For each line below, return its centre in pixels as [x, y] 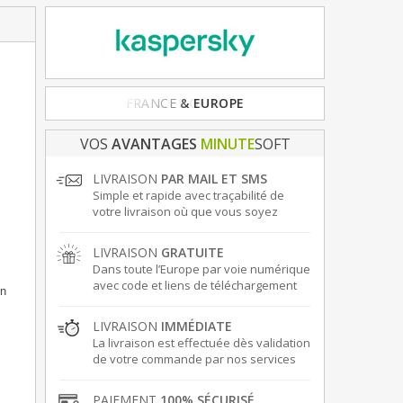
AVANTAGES [154, 144]
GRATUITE [192, 253]
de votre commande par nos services [194, 359]
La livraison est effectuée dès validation [201, 343]
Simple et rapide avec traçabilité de [188, 196]
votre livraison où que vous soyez [185, 212]
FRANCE [151, 103]
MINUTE [227, 144]
